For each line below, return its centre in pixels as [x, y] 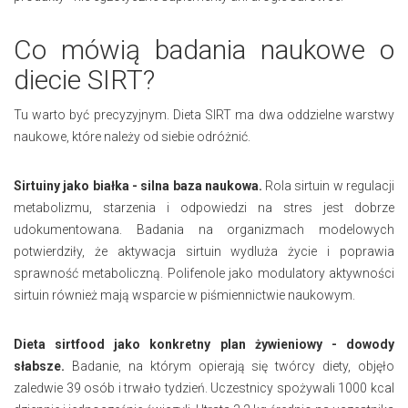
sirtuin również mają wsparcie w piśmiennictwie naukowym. [184, 295]
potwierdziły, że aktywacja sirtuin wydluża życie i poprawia [204, 251]
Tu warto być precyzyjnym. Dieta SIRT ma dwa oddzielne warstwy [204, 114]
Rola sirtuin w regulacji [328, 185]
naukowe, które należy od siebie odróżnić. [132, 136]
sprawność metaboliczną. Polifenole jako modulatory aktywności [204, 273]
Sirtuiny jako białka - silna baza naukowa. [138, 185]
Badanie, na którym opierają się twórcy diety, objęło [229, 366]
